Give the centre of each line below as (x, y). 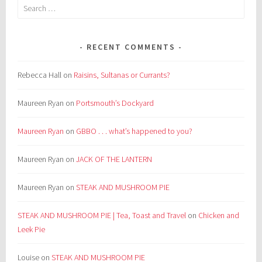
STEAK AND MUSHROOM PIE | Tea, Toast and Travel (102, 216)
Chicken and (219, 216)
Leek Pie (32, 230)
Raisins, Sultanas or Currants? (122, 75)
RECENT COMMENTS (131, 47)
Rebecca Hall (40, 75)
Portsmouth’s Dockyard (115, 103)
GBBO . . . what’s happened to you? (135, 131)
